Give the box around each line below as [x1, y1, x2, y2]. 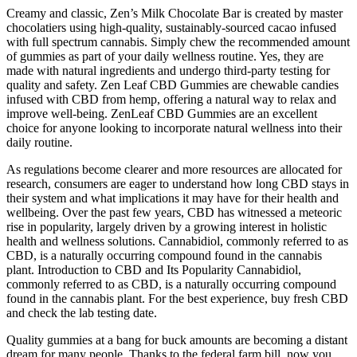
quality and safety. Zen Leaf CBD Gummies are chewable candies [6, 77, 339, 92]
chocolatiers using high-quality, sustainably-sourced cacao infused [6, 20, 336, 34]
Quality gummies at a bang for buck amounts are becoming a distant [6, 332, 347, 347]
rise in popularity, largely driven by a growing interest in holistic [6, 219, 327, 233]
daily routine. [6, 135, 73, 149]
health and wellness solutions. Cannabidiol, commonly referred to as [6, 233, 348, 248]
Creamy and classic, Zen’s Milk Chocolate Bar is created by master [6, 6, 343, 20]
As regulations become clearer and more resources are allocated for [6, 162, 342, 176]
